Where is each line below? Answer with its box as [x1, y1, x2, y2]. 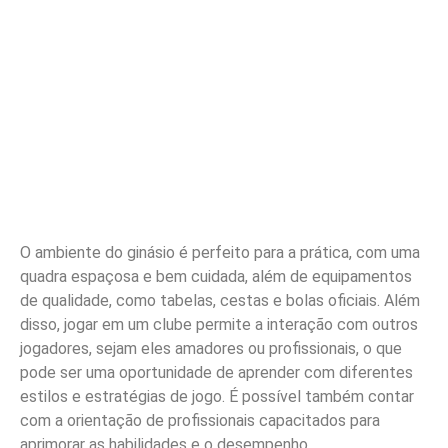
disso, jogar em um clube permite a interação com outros [20, 315, 418, 334]
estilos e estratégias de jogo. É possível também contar [20, 387, 414, 406]
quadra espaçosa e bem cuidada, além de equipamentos [20, 267, 412, 286]
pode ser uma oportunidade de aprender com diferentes [20, 363, 413, 382]
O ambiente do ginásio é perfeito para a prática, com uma [20, 243, 420, 262]
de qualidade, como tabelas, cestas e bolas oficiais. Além [20, 291, 420, 310]
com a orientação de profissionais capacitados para [20, 411, 380, 430]
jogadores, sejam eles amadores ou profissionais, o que [20, 339, 402, 358]
